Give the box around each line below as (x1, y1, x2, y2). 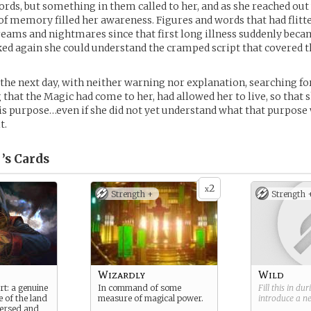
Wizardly (98, 268, 145, 281)
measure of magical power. (98, 293, 203, 303)
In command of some (98, 283, 181, 293)
